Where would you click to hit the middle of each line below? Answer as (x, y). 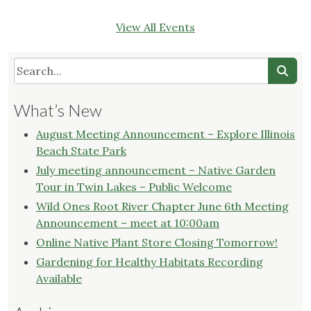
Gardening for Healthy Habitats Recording (150, 262)
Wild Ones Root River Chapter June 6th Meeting (162, 207)
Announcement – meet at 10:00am (128, 223)
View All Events (155, 27)
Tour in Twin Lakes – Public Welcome (134, 187)
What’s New (58, 110)
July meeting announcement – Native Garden (156, 170)
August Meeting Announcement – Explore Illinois (166, 134)
